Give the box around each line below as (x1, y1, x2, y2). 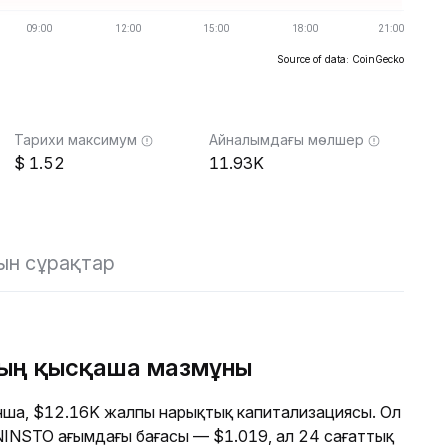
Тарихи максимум (14, 131, 137, 148)
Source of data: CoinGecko (277, 53, 404, 65)
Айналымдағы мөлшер (209, 131, 364, 148)
